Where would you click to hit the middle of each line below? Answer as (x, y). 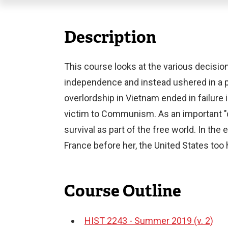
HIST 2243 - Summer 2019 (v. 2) (149, 220)
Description (110, 37)
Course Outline (123, 191)
